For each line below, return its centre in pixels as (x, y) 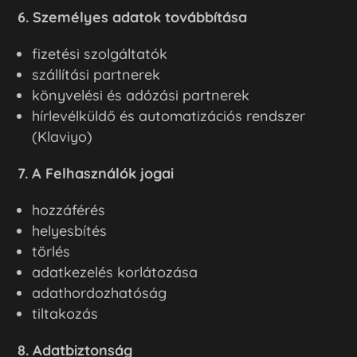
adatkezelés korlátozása (115, 272)
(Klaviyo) (63, 136)
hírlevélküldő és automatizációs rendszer (169, 116)
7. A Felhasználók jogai (96, 173)
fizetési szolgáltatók (100, 53)
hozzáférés (69, 210)
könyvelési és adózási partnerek (141, 95)
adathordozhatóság (100, 292)
